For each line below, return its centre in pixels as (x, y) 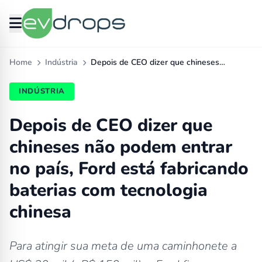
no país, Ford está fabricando (129, 169)
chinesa (40, 212)
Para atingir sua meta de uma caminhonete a (123, 246)
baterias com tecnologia (108, 190)
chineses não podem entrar (121, 147)
